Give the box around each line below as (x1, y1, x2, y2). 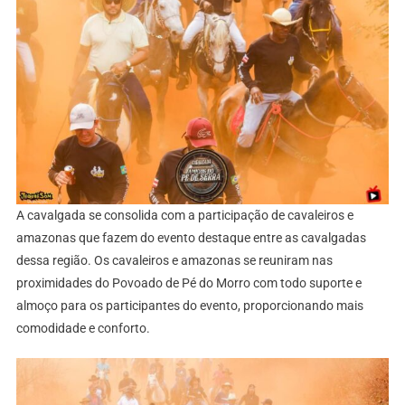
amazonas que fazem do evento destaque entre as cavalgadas (15, 230, 366, 245)
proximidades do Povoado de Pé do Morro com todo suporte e (15, 275, 362, 290)
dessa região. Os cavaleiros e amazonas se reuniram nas (15, 252, 333, 268)
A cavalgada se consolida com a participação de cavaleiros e (15, 207, 353, 222)
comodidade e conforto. (15, 320, 153, 335)
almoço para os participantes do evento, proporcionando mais (15, 297, 363, 313)
